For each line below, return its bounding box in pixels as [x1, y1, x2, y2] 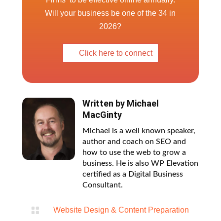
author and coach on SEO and [82, 101, 186, 110]
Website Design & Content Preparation [53, 169, 189, 178]
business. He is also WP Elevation [82, 123, 198, 131]
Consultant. [82, 145, 123, 153]
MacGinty [82, 73, 122, 84]
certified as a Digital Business [82, 134, 183, 142]
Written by [82, 62, 127, 73]
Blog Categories [22, 199, 98, 211]
